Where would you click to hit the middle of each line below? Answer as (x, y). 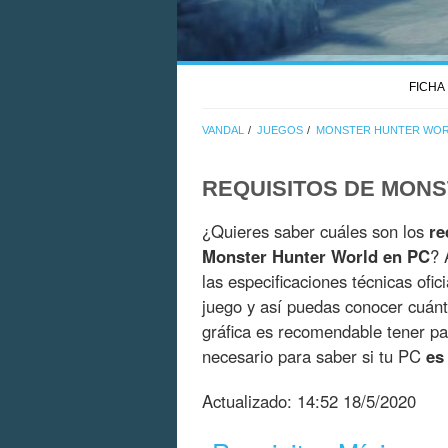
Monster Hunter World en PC (316, 256)
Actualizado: (249, 401)
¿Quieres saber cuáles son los (315, 231)
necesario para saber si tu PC (314, 356)
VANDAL (223, 129)
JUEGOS (280, 129)
